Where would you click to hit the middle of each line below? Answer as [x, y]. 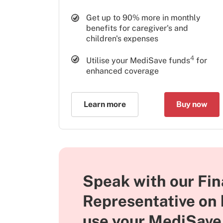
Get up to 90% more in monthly [143, 17]
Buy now [192, 105]
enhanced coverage [122, 71]
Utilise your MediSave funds [138, 61]
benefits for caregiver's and [137, 28]
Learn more [105, 105]
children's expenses [122, 38]
